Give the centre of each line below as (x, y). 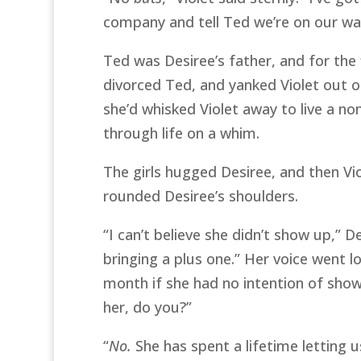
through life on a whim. (181, 133)
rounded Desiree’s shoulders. (200, 195)
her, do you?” (147, 307)
